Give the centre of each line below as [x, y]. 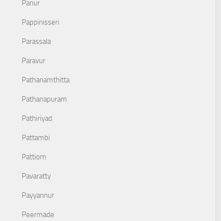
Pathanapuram [44, 99]
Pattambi [36, 138]
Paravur [34, 61]
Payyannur [38, 195]
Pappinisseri [40, 22]
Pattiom [34, 157]
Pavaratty [36, 176]
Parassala [36, 41]
